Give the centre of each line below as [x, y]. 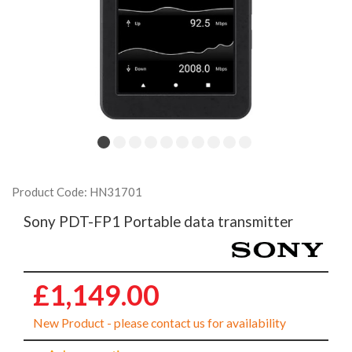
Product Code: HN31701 [77, 192]
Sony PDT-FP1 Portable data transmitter [158, 221]
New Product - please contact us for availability [159, 323]
